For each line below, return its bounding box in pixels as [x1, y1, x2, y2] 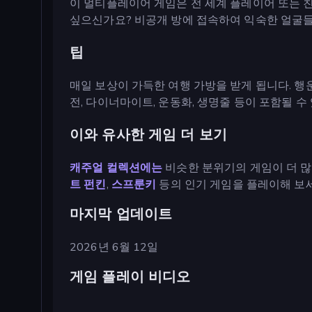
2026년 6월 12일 [70, 239, 159, 255]
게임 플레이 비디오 [70, 267, 191, 287]
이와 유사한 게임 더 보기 [70, 125, 227, 144]
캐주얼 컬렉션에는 [70, 159, 163, 175]
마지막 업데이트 [70, 204, 173, 224]
